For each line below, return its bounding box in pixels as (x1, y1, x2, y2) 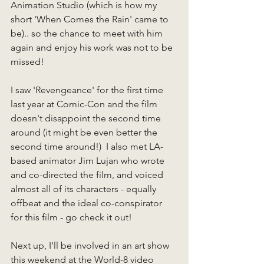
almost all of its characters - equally (11, 183, 159, 194)
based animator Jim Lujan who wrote (11, 155, 167, 166)
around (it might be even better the (11, 127, 160, 138)
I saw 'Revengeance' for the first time (11, 84, 166, 95)
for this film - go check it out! (11, 212, 132, 223)
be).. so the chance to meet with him (11, 28, 165, 39)
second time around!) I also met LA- (11, 141, 163, 152)
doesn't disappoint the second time (11, 113, 163, 124)
